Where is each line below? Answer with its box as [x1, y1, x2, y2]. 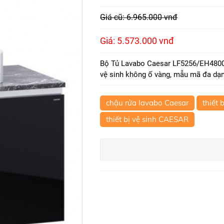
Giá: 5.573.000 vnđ [100, 35, 174, 46]
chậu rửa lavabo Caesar [106, 98, 189, 107]
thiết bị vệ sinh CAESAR [106, 114, 189, 124]
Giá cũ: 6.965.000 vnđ [100, 12, 178, 22]
